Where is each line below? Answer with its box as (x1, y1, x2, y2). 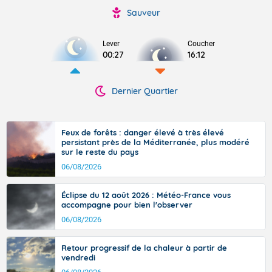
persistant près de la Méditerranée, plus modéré (61, 137, 250, 147)
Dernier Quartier (111, 86, 178, 97)
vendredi (61, 253, 95, 262)
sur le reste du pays (61, 147, 138, 157)
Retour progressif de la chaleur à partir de (61, 243, 227, 253)
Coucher (188, 39, 215, 48)
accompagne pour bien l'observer (61, 200, 192, 209)
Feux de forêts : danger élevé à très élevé (61, 127, 224, 137)
